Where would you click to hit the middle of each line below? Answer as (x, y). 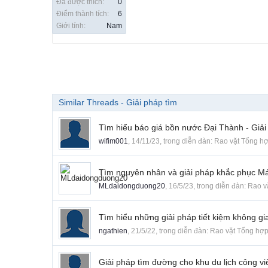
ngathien (113, 231)
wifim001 (113, 141)
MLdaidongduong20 (132, 186)
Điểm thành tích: (83, 14)
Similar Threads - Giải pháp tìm (118, 103)
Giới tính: (71, 26)
